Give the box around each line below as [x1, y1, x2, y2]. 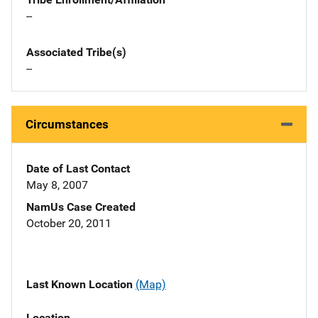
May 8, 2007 [26, 178, 88, 192]
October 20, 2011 [26, 216, 111, 231]
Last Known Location [26, 278, 136, 292]
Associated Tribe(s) [26, 45, 126, 60]
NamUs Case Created [26, 200, 136, 214]
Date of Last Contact [26, 162, 130, 176]
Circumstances [26, 117, 109, 132]
